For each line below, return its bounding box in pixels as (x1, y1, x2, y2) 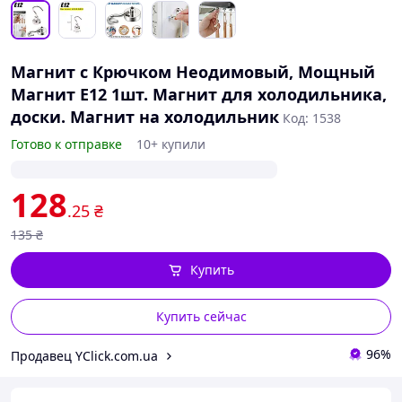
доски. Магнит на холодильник (11, 106, 279, 127)
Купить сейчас (155, 308, 247, 325)
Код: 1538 (283, 109, 341, 127)
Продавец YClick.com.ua (11, 346, 158, 364)
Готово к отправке (11, 135, 122, 153)
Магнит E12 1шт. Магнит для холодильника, (11, 83, 387, 105)
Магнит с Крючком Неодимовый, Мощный (11, 61, 375, 83)
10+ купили (136, 135, 205, 153)
